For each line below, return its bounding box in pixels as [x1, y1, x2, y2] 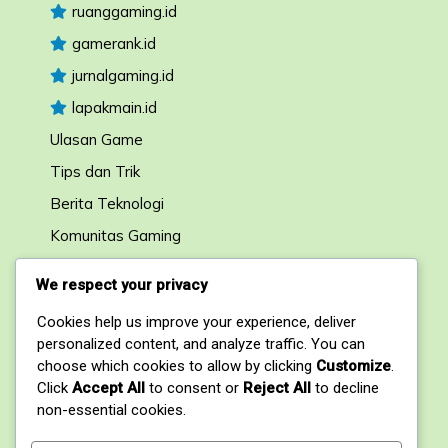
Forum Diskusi [50, 257, 147, 277]
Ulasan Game [50, 129, 143, 149]
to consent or [145, 378, 243, 397]
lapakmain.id [72, 97, 157, 117]
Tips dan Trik [50, 161, 140, 181]
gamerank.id [72, 33, 156, 53]
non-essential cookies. [37, 400, 186, 419]
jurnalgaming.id [72, 65, 174, 85]
